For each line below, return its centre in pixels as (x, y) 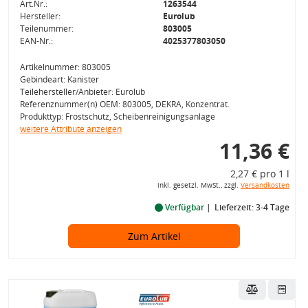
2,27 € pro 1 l (260, 174)
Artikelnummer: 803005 (65, 67)
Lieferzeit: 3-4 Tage (252, 207)
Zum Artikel (154, 236)
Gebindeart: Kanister (59, 79)
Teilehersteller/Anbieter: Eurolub (82, 92)
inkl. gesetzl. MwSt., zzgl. (199, 185)
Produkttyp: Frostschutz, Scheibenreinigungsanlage (117, 117)
